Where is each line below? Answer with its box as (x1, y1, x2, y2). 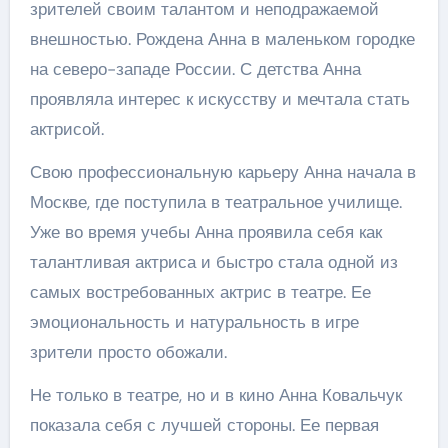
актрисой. (29, 117, 104, 140)
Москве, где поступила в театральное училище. (29, 190, 402, 213)
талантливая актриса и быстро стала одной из (29, 250, 398, 273)
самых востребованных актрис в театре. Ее (29, 280, 371, 303)
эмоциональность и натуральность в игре (29, 310, 359, 333)
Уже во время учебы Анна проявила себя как (29, 220, 382, 243)
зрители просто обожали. (29, 340, 227, 363)
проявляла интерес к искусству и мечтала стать (29, 87, 410, 110)
